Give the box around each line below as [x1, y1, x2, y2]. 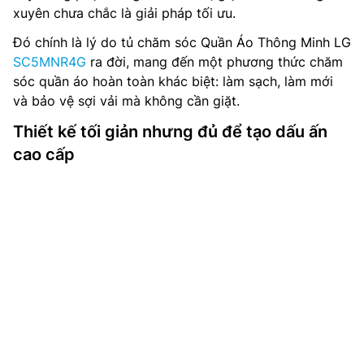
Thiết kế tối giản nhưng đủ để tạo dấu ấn [13, 122, 327, 141]
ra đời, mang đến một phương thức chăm [86, 54, 343, 70]
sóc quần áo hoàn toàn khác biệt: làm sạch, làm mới [13, 73, 333, 89]
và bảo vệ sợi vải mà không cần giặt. [13, 93, 240, 109]
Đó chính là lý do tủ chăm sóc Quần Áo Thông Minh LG [13, 34, 351, 50]
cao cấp [13, 145, 75, 164]
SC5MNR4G [13, 54, 86, 70]
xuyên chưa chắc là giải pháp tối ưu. [13, 5, 236, 21]
